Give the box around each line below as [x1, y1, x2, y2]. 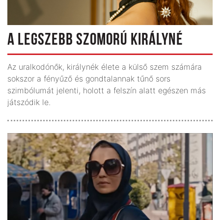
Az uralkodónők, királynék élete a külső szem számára [7, 61, 202, 72]
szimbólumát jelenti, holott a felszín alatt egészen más [7, 85, 206, 95]
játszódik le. [7, 97, 51, 107]
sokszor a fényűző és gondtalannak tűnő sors [7, 73, 170, 83]
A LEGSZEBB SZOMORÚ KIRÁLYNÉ [7, 31, 183, 49]
